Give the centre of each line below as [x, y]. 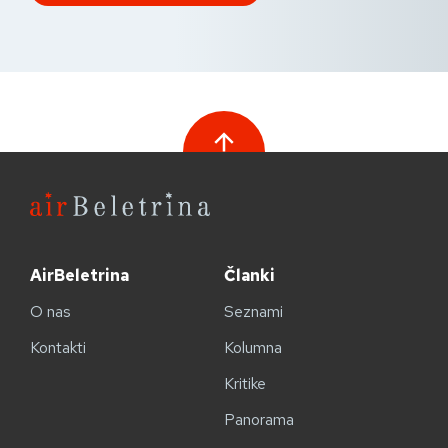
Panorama [259, 420]
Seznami [253, 312]
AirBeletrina [79, 276]
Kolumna [253, 348]
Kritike [245, 384]
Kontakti [58, 348]
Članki [249, 276]
